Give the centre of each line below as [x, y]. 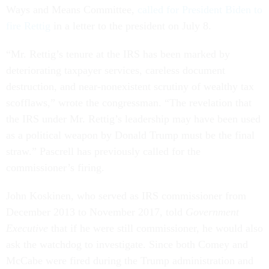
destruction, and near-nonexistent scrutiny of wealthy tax [130, 87]
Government [212, 212]
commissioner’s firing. [57, 168]
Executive [29, 228]
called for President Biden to [198, 10]
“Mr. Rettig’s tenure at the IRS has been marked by [118, 54]
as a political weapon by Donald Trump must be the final [130, 135]
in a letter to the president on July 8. [131, 26]
